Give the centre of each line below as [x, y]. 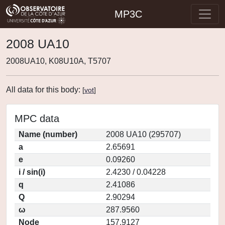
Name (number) [48, 134]
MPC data [37, 119]
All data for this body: [44, 90]
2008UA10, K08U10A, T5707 [59, 61]
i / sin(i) [32, 172]
